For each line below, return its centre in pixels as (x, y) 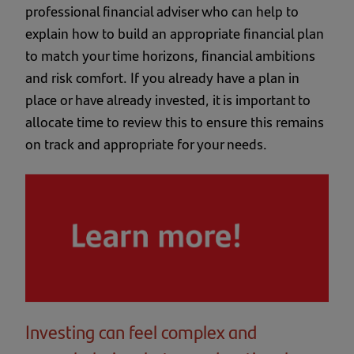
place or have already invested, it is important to (168, 100)
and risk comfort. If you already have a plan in (162, 77)
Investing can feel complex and (141, 331)
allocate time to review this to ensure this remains (175, 122)
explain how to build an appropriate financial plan (175, 33)
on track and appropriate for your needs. (146, 144)
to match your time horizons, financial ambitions (170, 55)
